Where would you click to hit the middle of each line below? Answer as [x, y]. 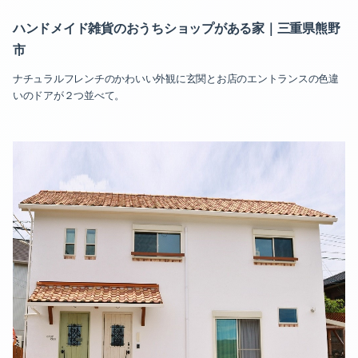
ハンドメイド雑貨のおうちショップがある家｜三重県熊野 [177, 28]
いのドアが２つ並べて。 [69, 96]
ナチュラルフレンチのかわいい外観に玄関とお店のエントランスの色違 [176, 79]
